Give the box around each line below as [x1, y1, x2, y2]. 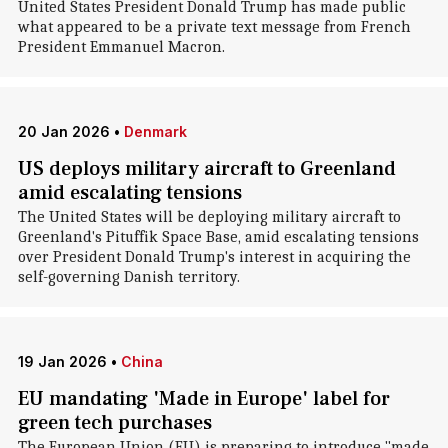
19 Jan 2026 [17, 353, 107, 370]
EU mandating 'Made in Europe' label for [17, 386, 390, 412]
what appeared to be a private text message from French [17, 18, 411, 36]
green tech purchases [17, 410, 212, 436]
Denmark [123, 123, 187, 140]
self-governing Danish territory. [17, 268, 240, 286]
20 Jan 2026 [17, 123, 110, 140]
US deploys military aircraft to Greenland [17, 156, 396, 182]
